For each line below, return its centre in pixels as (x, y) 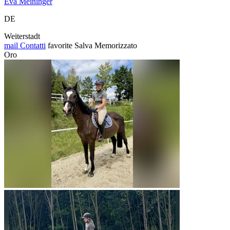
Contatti (32, 46)
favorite (60, 46)
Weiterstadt (22, 36)
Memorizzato (116, 46)
